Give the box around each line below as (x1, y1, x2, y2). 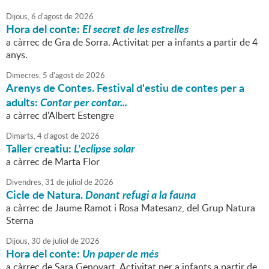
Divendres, (6, 177, 43, 188)
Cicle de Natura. (6, 187, 85, 203)
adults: (6, 94, 40, 110)
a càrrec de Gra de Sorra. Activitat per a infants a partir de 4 (6, 35, 258, 49)
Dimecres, (6, 70, 41, 81)
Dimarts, (6, 130, 35, 142)
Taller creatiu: (6, 141, 74, 157)
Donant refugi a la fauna (85, 187, 196, 203)
